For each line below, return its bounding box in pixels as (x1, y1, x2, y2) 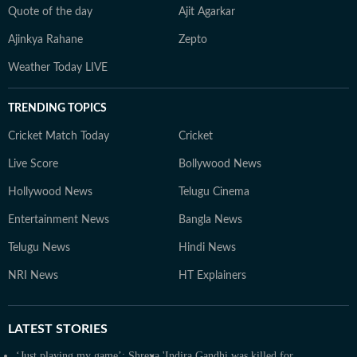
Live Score (8, 158, 58, 170)
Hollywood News (8, 186, 92, 198)
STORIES (53, 322, 108, 335)
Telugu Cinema (178, 186, 249, 198)
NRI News (8, 269, 58, 281)
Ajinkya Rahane (8, 33, 83, 45)
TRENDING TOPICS (8, 102, 107, 114)
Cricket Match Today (8, 130, 109, 142)
